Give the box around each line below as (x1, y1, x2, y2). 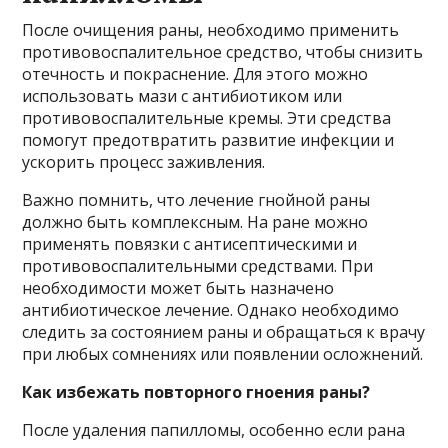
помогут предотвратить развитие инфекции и (22, 128, 395, 151)
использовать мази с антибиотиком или (22, 84, 343, 107)
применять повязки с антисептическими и (22, 232, 358, 255)
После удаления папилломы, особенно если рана (22, 418, 406, 441)
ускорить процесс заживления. (22, 150, 266, 173)
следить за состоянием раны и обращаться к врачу (22, 320, 426, 343)
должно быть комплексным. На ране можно (22, 210, 369, 233)
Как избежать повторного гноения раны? (22, 380, 371, 403)
